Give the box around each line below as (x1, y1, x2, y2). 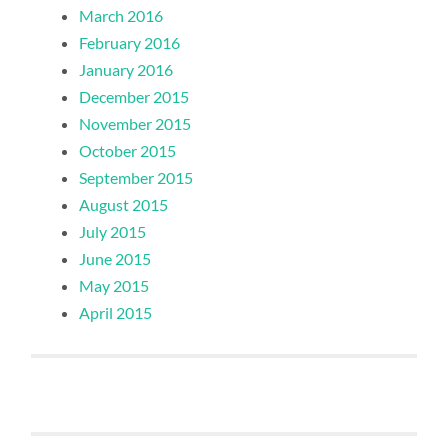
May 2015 (79, 276, 150, 296)
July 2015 (79, 222, 147, 242)
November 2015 (79, 114, 192, 134)
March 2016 (79, 6, 164, 26)
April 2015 (79, 303, 153, 323)
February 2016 (79, 33, 181, 53)
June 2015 (79, 249, 152, 269)
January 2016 (79, 60, 174, 80)
